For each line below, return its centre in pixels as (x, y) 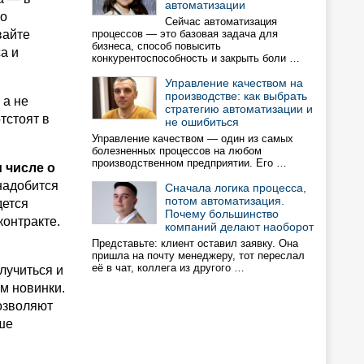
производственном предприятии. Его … (189, 163)
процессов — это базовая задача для (185, 34)
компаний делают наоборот (239, 227)
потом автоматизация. (225, 201)
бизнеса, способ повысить (156, 46)
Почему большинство (222, 214)
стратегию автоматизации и (239, 109)
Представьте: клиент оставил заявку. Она (195, 243)
